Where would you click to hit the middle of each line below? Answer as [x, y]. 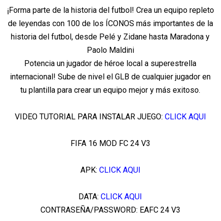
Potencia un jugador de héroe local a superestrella [110, 64]
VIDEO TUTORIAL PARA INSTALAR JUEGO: [90, 117]
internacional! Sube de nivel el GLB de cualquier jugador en [110, 77]
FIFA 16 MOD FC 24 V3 [110, 144]
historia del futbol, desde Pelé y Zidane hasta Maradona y [110, 37]
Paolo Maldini [110, 50]
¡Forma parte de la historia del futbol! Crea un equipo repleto [110, 10]
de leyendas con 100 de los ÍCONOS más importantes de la [110, 24]
